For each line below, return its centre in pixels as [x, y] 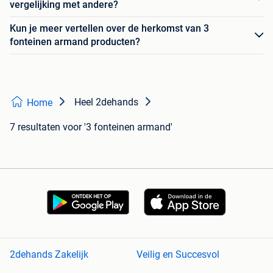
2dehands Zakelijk [49, 255]
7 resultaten [35, 127]
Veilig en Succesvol [178, 255]
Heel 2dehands [106, 102]
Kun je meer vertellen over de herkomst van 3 [109, 28]
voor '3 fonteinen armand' [118, 127]
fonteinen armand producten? [75, 42]
